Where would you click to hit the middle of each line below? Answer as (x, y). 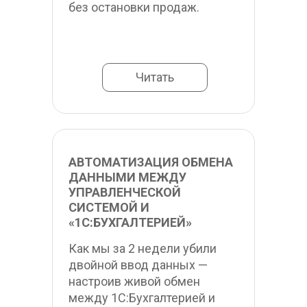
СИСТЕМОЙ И (109, 207)
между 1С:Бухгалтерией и (142, 298)
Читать (155, 77)
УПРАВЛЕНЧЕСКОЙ (125, 192)
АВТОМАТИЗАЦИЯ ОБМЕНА (151, 162)
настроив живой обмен (134, 281)
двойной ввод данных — (138, 265)
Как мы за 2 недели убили (143, 248)
